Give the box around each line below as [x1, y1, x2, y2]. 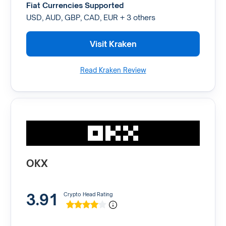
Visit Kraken [89, 38, 137, 49]
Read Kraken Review [80, 66, 146, 75]
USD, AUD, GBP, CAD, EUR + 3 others [26, 13, 155, 22]
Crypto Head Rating [63, 191, 112, 197]
